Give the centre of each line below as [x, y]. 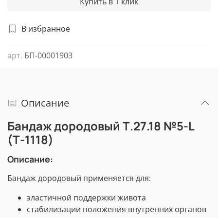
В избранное [46, 29]
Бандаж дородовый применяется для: [79, 178]
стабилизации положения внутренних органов [117, 209]
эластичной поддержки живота [86, 198]
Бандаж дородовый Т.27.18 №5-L [101, 126]
